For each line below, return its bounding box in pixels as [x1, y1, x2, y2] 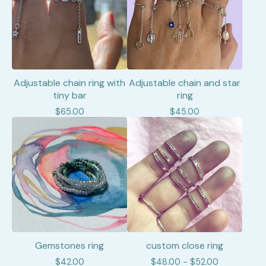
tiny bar [52, 89, 87, 102]
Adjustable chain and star [129, 77, 240, 89]
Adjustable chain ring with [14, 77, 125, 89]
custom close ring [146, 239, 223, 252]
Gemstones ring [35, 239, 104, 252]
